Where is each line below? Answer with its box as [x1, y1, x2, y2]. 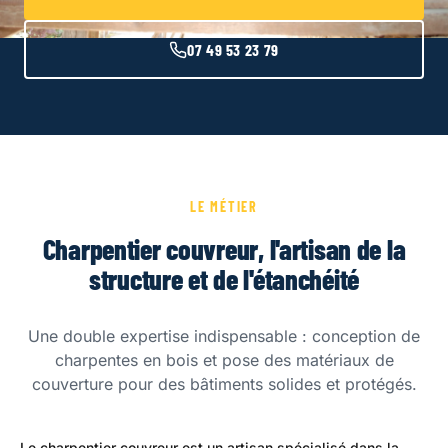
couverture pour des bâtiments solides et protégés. [31, 374, 417, 394]
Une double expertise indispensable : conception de [28, 326, 420, 346]
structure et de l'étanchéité [88, 262, 360, 296]
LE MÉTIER [190, 198, 258, 215]
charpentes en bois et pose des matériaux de [54, 350, 394, 370]
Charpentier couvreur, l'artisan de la [42, 232, 406, 266]
